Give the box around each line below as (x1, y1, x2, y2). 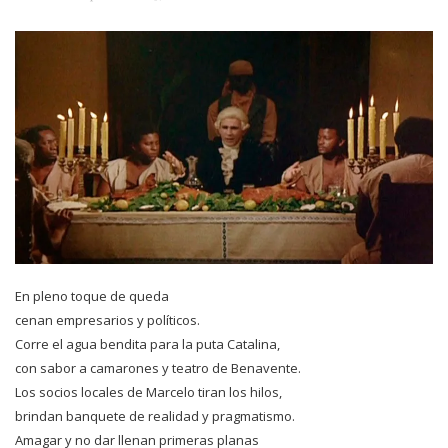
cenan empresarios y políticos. (15, 311, 200, 330)
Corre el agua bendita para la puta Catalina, (15, 335, 280, 354)
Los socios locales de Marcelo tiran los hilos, (15, 383, 282, 402)
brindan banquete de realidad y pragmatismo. (15, 407, 295, 426)
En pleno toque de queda (15, 287, 169, 306)
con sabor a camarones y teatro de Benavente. (15, 359, 301, 378)
